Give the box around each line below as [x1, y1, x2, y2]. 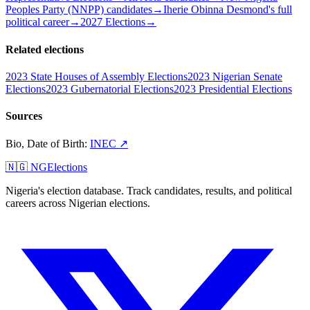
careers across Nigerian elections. [6, 197, 150, 210]
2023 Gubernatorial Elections [46, 82, 174, 95]
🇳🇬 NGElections [6, 161, 87, 174]
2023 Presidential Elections [174, 82, 292, 95]
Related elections [6, 43, 84, 55]
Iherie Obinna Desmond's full [163, 3, 292, 16]
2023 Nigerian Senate [188, 70, 282, 82]
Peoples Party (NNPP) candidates [6, 3, 152, 16]
